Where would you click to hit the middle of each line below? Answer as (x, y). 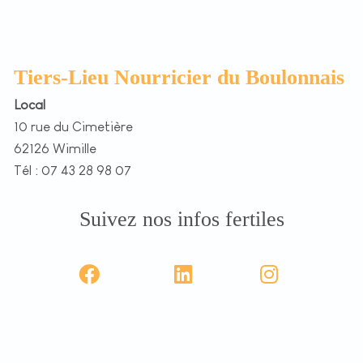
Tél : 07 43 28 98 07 (73, 171)
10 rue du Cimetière (73, 127)
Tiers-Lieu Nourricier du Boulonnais (179, 78)
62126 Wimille (55, 149)
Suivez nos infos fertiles (181, 220)
